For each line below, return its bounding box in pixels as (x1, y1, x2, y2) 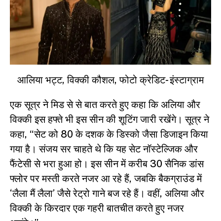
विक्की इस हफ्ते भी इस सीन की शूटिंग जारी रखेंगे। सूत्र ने (10, 113, 209, 125)
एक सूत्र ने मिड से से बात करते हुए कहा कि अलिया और (10, 98, 200, 110)
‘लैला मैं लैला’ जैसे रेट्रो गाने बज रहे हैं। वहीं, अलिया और (10, 187, 204, 199)
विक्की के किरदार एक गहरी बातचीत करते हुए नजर (10, 202, 184, 214)
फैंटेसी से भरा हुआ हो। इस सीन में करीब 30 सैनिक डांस (10, 157, 204, 170)
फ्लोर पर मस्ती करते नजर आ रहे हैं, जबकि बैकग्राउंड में (10, 172, 202, 184)
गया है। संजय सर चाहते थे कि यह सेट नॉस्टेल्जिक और (10, 143, 198, 155)
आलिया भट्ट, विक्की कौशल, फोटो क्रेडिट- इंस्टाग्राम (17, 74, 204, 86)
